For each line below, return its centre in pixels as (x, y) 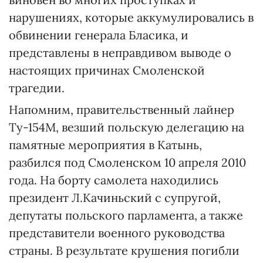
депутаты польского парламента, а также (126, 215)
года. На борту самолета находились (114, 180)
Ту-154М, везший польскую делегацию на (127, 127)
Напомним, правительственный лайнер (122, 109)
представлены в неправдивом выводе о (120, 53)
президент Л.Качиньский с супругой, (115, 198)
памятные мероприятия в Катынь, (105, 145)
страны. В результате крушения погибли (124, 250)
